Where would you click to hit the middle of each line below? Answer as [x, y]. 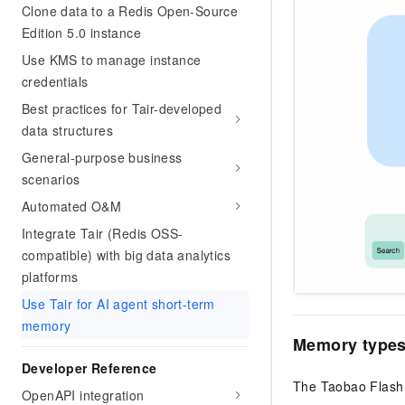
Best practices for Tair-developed [122, 108]
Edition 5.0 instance [82, 33]
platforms [50, 277]
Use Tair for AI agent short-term [118, 304]
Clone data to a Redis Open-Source [130, 11]
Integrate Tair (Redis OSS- [103, 233]
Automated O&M [72, 206]
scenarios [51, 179]
